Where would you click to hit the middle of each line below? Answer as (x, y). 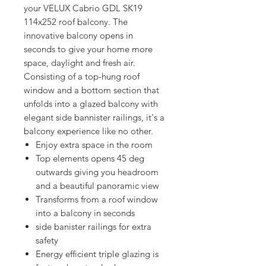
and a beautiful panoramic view (97, 186)
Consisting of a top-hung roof (82, 77)
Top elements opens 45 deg (90, 159)
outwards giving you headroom (97, 172)
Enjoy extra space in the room (94, 145)
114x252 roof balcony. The (76, 22)
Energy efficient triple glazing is (97, 254)
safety (47, 240)
